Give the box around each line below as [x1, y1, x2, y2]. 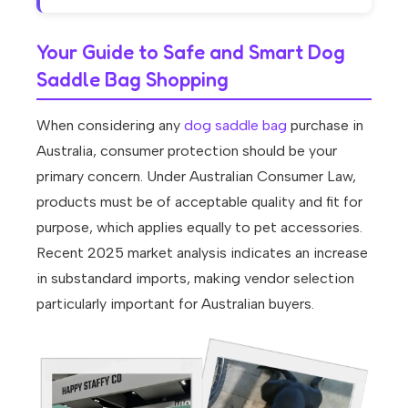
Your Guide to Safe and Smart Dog [36, 40, 345, 65]
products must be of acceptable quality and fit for [36, 193, 362, 211]
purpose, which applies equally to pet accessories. [36, 219, 362, 237]
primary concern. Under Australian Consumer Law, [36, 168, 356, 186]
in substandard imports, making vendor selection [36, 270, 354, 288]
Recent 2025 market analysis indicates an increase [36, 244, 368, 262]
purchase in [287, 117, 363, 135]
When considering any [36, 117, 184, 135]
